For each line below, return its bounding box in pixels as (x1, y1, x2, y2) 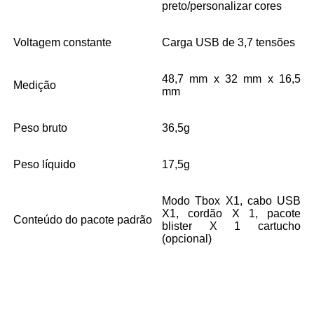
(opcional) (162, 232, 212, 245)
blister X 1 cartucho (162, 219, 301, 232)
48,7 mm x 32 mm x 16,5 (162, 72, 301, 85)
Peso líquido (13, 158, 76, 170)
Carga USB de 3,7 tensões (162, 36, 295, 48)
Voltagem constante (13, 36, 111, 48)
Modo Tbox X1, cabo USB (162, 194, 301, 207)
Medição (13, 78, 56, 91)
